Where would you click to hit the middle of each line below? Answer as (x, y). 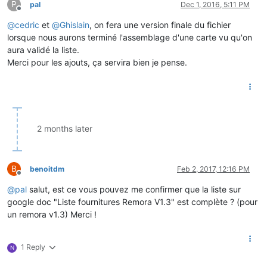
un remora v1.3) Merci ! (52, 214)
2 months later (65, 128)
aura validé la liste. (43, 49)
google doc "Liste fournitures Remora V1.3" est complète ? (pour (132, 201)
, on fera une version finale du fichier (160, 24)
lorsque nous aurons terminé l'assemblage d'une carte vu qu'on (130, 37)
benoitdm (47, 169)
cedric (27, 24)
